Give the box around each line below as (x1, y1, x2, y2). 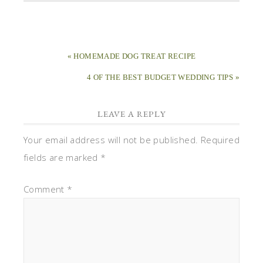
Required (200, 133, 240, 146)
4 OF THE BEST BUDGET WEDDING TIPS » (87, 72, 240, 82)
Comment (23, 183, 68, 195)
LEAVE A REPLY (97, 107, 166, 119)
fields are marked (23, 151, 101, 163)
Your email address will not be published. (23, 133, 198, 146)
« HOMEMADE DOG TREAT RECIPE (67, 51, 196, 60)
